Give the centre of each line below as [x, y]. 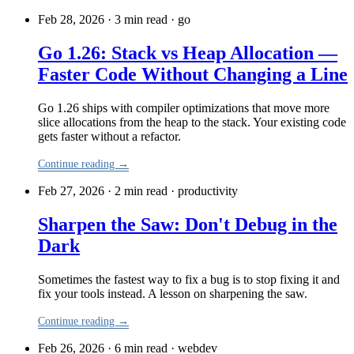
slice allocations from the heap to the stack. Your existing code [192, 122]
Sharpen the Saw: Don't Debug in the [188, 224]
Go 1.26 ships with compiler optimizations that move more [184, 107]
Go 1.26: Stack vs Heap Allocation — [188, 53]
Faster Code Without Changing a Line [193, 75]
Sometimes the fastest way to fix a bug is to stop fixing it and [189, 279]
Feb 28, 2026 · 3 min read [103, 20]
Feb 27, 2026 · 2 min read [103, 190]
